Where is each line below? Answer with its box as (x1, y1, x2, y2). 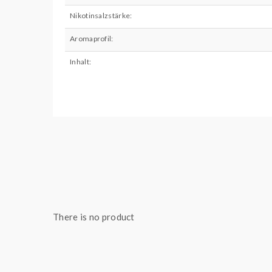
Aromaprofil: (70, 34, 114, 43)
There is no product (53, 211, 135, 222)
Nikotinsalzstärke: (70, 11, 132, 20)
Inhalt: (70, 57, 92, 66)
